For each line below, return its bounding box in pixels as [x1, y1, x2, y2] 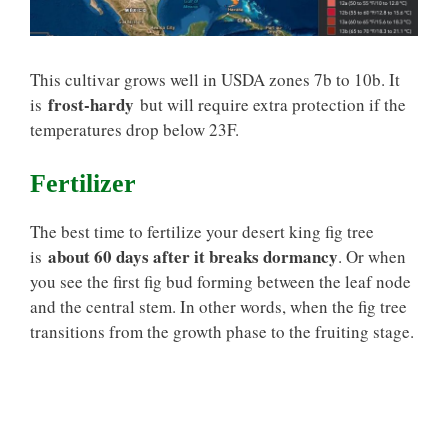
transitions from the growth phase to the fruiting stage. [30, 319, 414, 343]
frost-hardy [48, 92, 134, 118]
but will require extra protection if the [134, 93, 406, 117]
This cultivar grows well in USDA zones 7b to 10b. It [30, 68, 400, 92]
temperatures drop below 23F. [30, 118, 239, 142]
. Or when [338, 244, 406, 268]
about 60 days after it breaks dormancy [48, 243, 338, 269]
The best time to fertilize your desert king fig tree [30, 219, 374, 243]
